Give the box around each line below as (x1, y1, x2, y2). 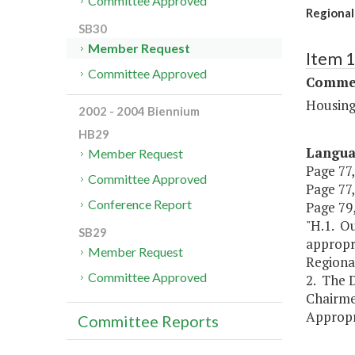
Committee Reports (78, 311, 219, 331)
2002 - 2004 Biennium (78, 104, 200, 119)
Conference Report (88, 197, 193, 212)
